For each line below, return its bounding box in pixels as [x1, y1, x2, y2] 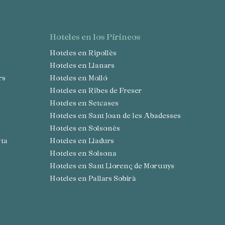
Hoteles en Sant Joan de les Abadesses [55, 111, 181, 120]
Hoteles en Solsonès [55, 124, 120, 133]
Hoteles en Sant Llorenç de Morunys [55, 161, 174, 170]
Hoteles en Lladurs [55, 136, 114, 145]
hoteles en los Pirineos [56, 32, 141, 42]
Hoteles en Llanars [55, 61, 115, 70]
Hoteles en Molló [55, 73, 107, 82]
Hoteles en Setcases [55, 98, 119, 107]
